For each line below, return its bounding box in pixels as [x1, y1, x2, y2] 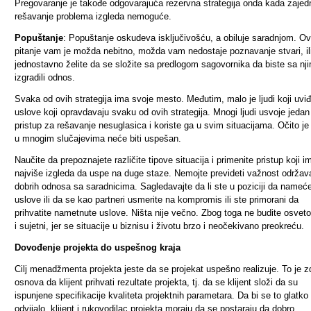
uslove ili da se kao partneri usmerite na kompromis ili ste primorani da [15, 194, 299, 205]
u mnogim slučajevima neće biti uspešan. [15, 133, 181, 144]
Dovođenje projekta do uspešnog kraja [15, 242, 180, 253]
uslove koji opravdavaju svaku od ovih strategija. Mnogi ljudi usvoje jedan [15, 107, 310, 117]
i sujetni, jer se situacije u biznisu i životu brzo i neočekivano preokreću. [15, 221, 304, 231]
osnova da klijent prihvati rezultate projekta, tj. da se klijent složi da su [15, 277, 298, 287]
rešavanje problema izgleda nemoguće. [15, 11, 171, 22]
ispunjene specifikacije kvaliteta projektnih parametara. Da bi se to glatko [15, 290, 308, 301]
